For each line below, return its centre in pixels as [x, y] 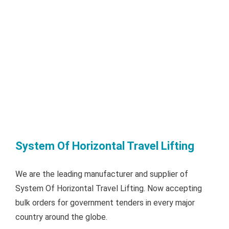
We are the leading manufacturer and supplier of [102, 174]
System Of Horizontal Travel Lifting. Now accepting [109, 189]
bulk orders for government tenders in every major [105, 203]
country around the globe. [61, 217]
